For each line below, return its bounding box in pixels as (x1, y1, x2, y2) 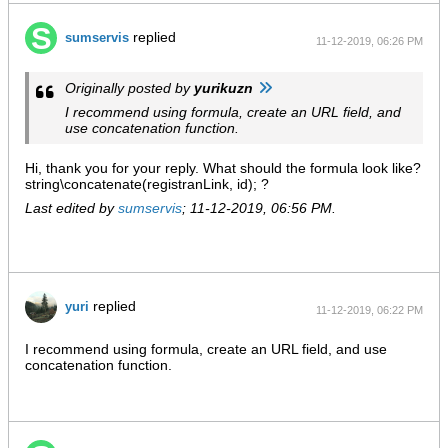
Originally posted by (65, 80, 194, 96)
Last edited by (25, 200, 118, 216)
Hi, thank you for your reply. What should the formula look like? (25, 160, 421, 176)
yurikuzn (194, 80, 253, 96)
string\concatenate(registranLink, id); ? (25, 176, 269, 192)
